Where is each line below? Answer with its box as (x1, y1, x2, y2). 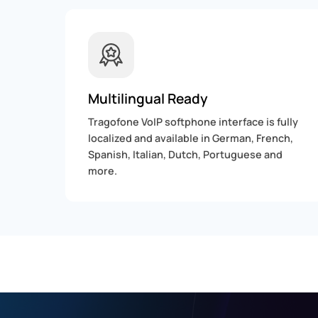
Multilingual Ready (88, 89, 208, 109)
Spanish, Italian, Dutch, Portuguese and (88, 148, 283, 162)
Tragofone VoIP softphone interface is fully (88, 115, 298, 129)
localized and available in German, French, (88, 131, 293, 146)
